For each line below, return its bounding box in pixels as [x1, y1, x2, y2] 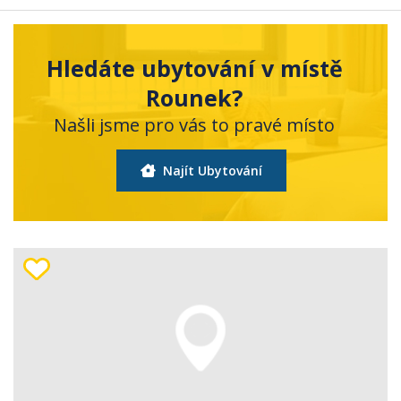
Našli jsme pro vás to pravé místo [54, 112, 335, 137]
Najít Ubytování [158, 161, 262, 179]
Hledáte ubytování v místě [46, 52, 343, 83]
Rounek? [146, 81, 243, 113]
